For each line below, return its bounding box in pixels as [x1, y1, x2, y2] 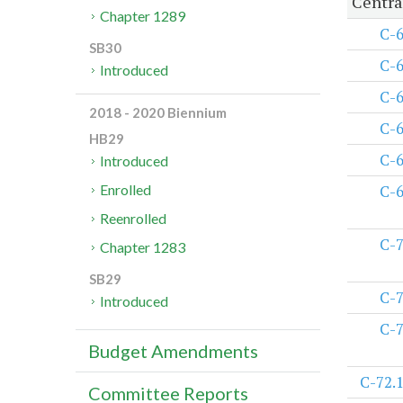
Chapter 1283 [100, 238, 186, 256]
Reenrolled [100, 210, 167, 228]
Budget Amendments [88, 340, 258, 363]
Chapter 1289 [100, 7, 186, 25]
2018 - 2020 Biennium [89, 104, 227, 121]
